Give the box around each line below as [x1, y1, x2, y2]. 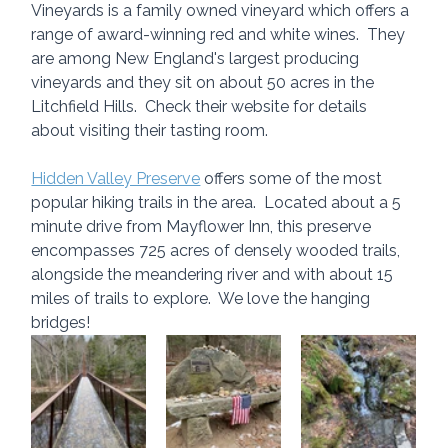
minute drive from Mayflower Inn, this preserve [31, 216, 376, 236]
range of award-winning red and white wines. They [31, 24, 410, 44]
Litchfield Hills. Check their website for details [31, 96, 372, 116]
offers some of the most [200, 168, 387, 188]
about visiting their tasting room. [31, 120, 269, 140]
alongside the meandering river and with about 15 [31, 264, 398, 284]
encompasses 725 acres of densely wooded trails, [31, 240, 405, 260]
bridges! [31, 312, 91, 332]
